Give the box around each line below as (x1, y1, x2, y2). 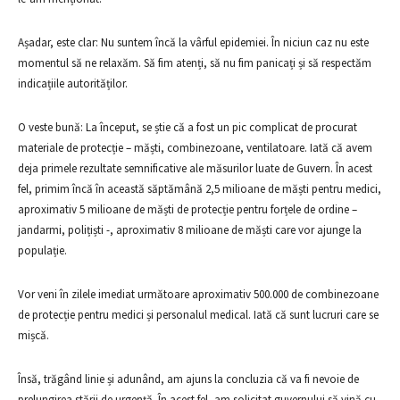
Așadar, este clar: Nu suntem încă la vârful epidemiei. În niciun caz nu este (18, 35, 369, 50)
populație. (18, 243, 67, 258)
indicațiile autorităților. (18, 76, 128, 91)
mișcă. (18, 328, 49, 343)
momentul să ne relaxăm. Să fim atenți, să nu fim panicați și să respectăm (18, 55, 371, 71)
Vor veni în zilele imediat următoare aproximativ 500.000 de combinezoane (18, 287, 379, 302)
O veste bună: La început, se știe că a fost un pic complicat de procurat (18, 120, 357, 135)
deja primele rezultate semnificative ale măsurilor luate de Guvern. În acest (18, 161, 372, 176)
